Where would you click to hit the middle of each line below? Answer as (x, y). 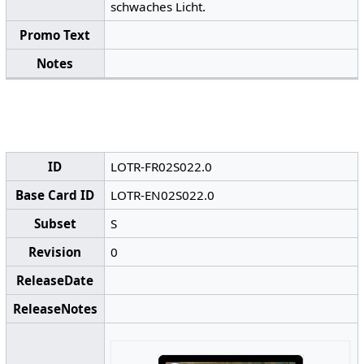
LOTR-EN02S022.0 (163, 195)
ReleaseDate (55, 281)
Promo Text (55, 35)
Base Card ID (55, 195)
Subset (55, 224)
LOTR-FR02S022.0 (162, 167)
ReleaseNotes (55, 309)
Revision (55, 252)
